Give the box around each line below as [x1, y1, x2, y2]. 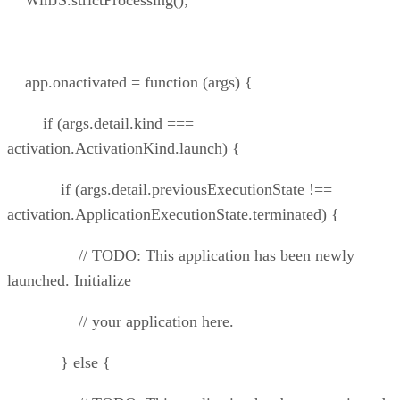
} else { [7, 354, 111, 372]
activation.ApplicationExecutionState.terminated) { [7, 205, 339, 224]
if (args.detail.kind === [7, 114, 194, 133]
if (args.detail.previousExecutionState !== [7, 180, 332, 199]
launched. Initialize [7, 271, 131, 290]
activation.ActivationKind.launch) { [7, 139, 240, 158]
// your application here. [7, 312, 234, 331]
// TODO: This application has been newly [7, 246, 354, 265]
